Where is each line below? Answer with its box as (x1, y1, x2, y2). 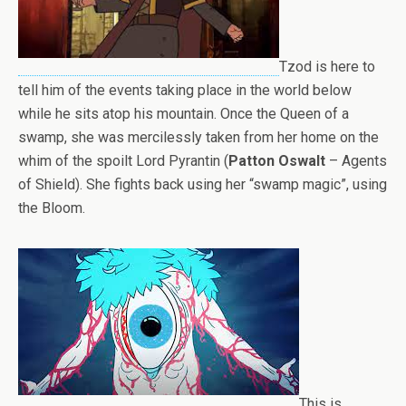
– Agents (325, 152, 387, 170)
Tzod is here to (279, 58, 375, 76)
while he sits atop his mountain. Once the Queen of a (18, 105, 349, 123)
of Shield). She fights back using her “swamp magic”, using (18, 176, 387, 194)
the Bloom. (18, 199, 85, 217)
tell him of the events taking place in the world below (18, 82, 352, 100)
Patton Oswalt (228, 152, 325, 170)
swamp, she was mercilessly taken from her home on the (18, 129, 379, 147)
